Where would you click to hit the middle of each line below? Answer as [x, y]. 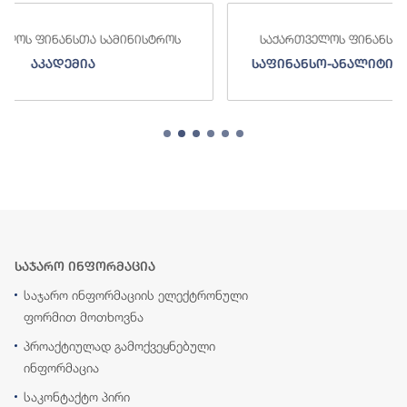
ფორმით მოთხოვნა [84, 317]
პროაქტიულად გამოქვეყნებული [119, 346]
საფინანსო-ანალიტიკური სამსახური [208, 64]
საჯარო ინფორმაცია [85, 267]
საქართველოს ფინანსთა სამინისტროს [208, 40]
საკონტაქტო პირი [77, 397]
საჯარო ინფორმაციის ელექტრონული [136, 295]
